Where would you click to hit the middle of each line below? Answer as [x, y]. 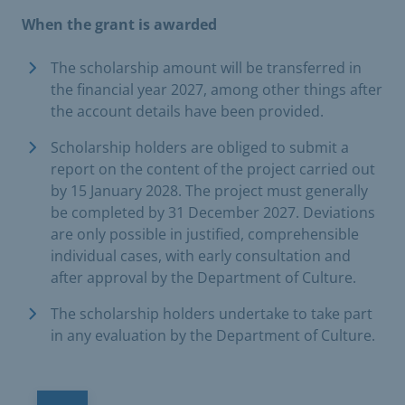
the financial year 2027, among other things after [217, 89]
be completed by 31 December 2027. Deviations [213, 212]
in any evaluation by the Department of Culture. [213, 335]
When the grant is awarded [119, 24]
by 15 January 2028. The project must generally [209, 190]
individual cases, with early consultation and [201, 255]
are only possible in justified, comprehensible [205, 234]
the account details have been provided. [187, 111]
